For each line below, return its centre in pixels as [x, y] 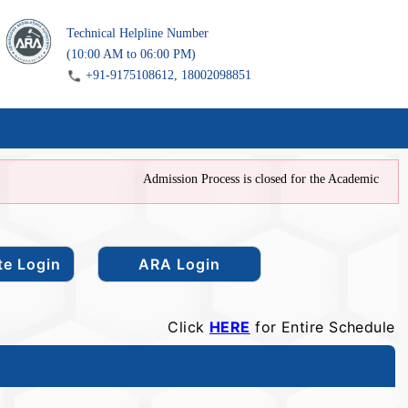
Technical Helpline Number [137, 33]
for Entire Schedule [322, 326]
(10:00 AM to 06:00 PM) [131, 54]
